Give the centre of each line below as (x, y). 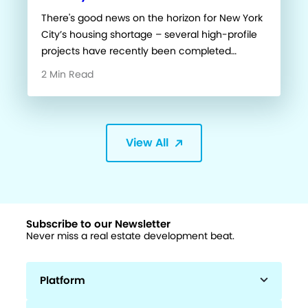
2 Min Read (67, 75)
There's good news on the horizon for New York (152, 18)
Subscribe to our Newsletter (99, 224)
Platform (63, 281)
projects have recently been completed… (139, 51)
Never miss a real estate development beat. (131, 236)
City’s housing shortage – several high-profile (149, 35)
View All (147, 143)
